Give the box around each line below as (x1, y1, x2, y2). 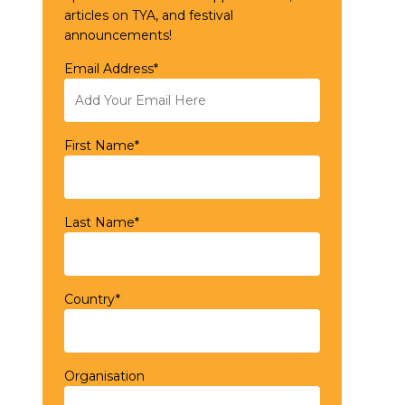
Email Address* (63, 61, 158, 78)
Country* (63, 291, 120, 308)
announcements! (63, 27, 172, 44)
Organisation (63, 368, 145, 385)
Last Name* (63, 214, 139, 231)
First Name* (63, 137, 139, 155)
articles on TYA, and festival (63, 7, 233, 24)
